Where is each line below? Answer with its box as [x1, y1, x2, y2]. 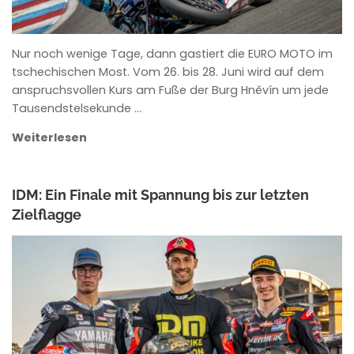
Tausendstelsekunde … [12, 100, 142, 117]
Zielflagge [12, 206, 82, 224]
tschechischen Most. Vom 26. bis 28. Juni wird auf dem [12, 64, 325, 81]
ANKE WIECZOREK [38, 256, 129, 269]
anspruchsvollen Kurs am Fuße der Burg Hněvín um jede [12, 82, 330, 99]
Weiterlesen [12, 129, 88, 145]
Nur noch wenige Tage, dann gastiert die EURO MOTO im [12, 46, 333, 62]
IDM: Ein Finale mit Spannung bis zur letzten [12, 186, 310, 204]
